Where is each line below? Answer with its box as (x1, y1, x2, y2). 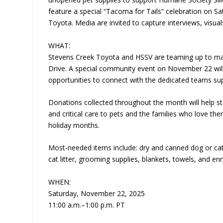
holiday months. (48, 120, 100, 130)
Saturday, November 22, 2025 (48, 188, 145, 198)
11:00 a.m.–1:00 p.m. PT (48, 200, 125, 210)
